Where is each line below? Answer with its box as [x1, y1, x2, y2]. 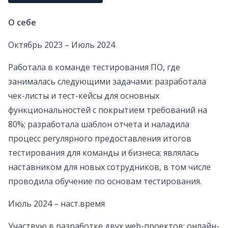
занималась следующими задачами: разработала [8, 76, 206, 88]
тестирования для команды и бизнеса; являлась [8, 147, 199, 159]
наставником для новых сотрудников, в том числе [8, 161, 211, 173]
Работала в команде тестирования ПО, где [8, 62, 180, 73]
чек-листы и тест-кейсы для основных [8, 90, 159, 102]
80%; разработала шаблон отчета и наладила [8, 119, 189, 130]
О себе [8, 17, 36, 28]
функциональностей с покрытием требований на [8, 104, 207, 116]
